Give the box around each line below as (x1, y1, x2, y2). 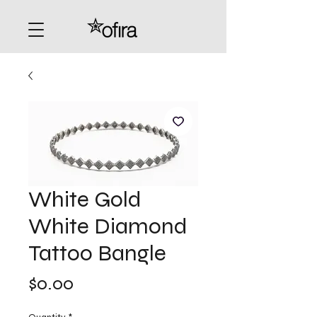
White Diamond (28, 212, 188, 240)
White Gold (28, 185, 142, 213)
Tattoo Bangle (28, 239, 166, 267)
